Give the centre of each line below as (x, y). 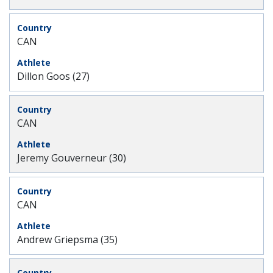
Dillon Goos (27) (53, 76)
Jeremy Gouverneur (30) (72, 158)
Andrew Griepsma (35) (67, 239)
